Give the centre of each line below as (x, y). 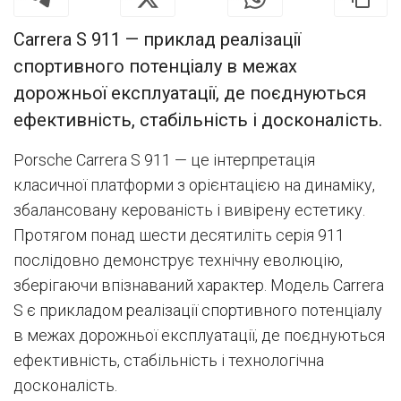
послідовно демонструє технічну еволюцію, (178, 260)
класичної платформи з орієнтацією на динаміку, (194, 184)
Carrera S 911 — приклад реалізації (157, 39)
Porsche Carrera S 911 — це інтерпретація (164, 159)
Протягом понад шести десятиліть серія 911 (179, 235)
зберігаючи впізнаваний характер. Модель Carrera (199, 285)
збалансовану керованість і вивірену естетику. (189, 209)
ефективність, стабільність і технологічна (169, 360)
